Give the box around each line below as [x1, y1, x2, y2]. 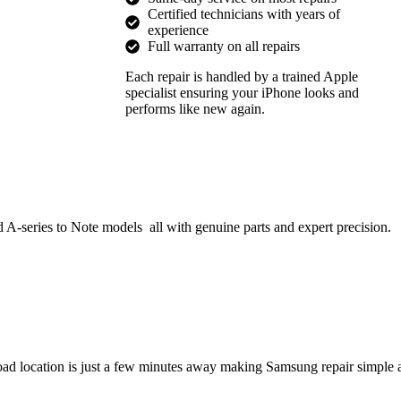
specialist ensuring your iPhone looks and [125, 85, 359, 100]
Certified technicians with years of [148, 6, 340, 21]
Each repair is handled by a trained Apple [125, 69, 358, 84]
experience [148, 22, 209, 38]
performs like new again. [125, 101, 265, 116]
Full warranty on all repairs [148, 38, 300, 54]
